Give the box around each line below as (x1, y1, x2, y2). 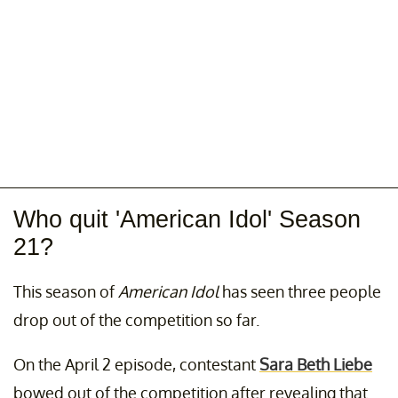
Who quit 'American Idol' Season (13, 206, 361, 234)
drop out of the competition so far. (13, 310, 259, 330)
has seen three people (219, 282, 381, 302)
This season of (13, 282, 118, 302)
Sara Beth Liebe (259, 354, 372, 375)
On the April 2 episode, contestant (13, 354, 259, 375)
